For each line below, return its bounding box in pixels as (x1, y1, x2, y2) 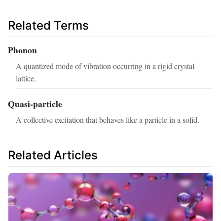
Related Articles (8, 147, 98, 162)
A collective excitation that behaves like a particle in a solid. (16, 114, 199, 125)
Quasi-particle (8, 97, 62, 110)
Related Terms (8, 18, 89, 33)
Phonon (8, 43, 37, 57)
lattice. (16, 73, 36, 83)
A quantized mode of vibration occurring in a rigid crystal (16, 60, 194, 71)
